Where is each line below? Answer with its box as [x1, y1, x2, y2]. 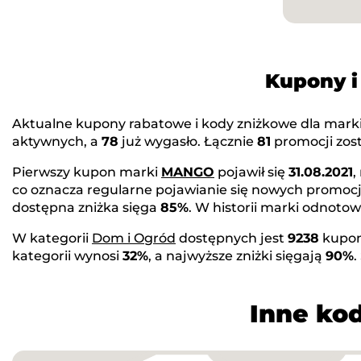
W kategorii [12, 230, 92, 246]
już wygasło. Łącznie [118, 133, 257, 149]
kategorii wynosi [12, 247, 122, 263]
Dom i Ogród [92, 230, 176, 246]
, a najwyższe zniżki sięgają [148, 247, 326, 263]
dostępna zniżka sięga [12, 199, 160, 215]
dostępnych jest [176, 230, 288, 246]
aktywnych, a [12, 133, 102, 149]
